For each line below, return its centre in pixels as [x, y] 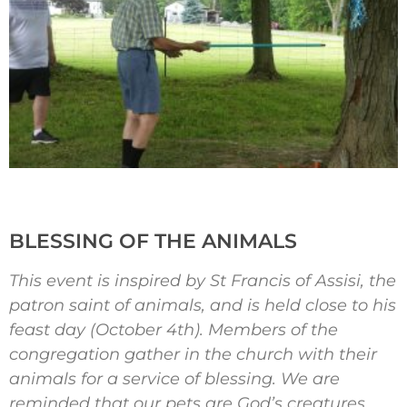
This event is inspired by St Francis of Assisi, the [203, 280]
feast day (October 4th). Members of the [174, 329]
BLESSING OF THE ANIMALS [153, 240]
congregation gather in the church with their [193, 354]
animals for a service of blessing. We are [174, 378]
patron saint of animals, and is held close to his [203, 305]
